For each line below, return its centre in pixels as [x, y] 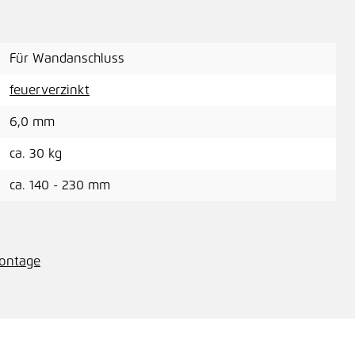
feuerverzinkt [50, 90]
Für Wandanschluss [67, 59]
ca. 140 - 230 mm [60, 185]
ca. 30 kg [36, 154]
